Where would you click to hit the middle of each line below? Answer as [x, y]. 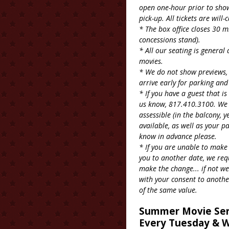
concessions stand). [171, 40]
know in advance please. [178, 136]
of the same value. [168, 190]
